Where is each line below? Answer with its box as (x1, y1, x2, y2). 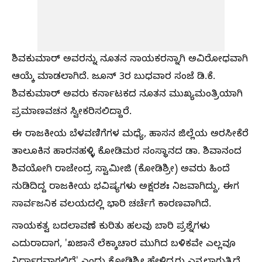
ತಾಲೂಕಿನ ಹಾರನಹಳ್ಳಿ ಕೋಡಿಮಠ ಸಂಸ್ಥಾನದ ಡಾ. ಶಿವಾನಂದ (12, 146, 242, 159)
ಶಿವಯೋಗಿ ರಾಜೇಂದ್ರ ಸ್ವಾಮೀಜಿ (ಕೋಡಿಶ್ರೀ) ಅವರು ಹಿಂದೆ (12, 164, 230, 177)
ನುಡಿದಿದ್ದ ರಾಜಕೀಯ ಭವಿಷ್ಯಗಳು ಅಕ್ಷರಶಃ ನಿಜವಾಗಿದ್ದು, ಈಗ (12, 181, 239, 194)
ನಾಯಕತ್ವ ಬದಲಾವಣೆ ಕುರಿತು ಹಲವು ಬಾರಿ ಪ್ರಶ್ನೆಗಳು (12, 221, 210, 234)
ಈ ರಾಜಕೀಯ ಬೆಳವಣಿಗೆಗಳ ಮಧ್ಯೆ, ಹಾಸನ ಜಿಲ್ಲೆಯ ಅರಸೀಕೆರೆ (12, 129, 249, 142)
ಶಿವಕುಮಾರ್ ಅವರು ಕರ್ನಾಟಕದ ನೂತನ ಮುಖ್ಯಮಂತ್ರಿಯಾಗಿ (12, 89, 243, 102)
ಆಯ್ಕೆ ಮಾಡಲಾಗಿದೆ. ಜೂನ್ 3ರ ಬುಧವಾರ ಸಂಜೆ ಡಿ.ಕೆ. (12, 71, 215, 84)
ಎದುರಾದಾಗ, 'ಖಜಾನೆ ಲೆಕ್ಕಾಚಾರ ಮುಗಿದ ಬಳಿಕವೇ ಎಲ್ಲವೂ (12, 239, 236, 251)
